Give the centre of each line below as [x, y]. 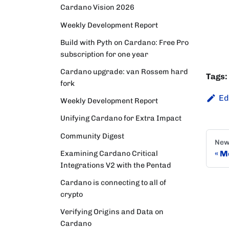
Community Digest [92, 136]
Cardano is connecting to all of [113, 182]
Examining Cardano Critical [109, 153]
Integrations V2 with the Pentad [116, 165]
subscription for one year [104, 54]
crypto [72, 194]
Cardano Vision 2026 [97, 7]
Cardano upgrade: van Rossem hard [124, 71]
